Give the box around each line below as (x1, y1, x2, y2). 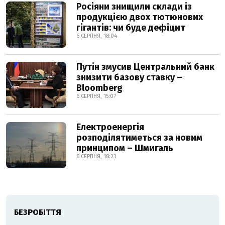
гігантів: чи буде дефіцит (76, 22, 185, 34)
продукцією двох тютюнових (76, 12, 203, 23)
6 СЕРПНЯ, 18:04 (76, 33, 117, 40)
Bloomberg (76, 82, 123, 94)
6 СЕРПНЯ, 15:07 (76, 93, 116, 100)
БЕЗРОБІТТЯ (14, 207, 61, 217)
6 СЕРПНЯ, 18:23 (76, 153, 117, 160)
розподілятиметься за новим (76, 132, 202, 144)
